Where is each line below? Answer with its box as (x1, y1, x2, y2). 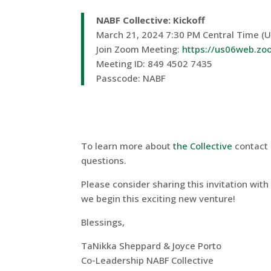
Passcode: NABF (96, 72, 166, 84)
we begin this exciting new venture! (81, 192, 236, 204)
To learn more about (81, 140, 174, 152)
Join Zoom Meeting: (96, 43, 183, 55)
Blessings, (81, 216, 125, 228)
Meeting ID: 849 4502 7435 (96, 57, 213, 70)
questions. (81, 154, 127, 166)
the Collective (173, 140, 233, 152)
